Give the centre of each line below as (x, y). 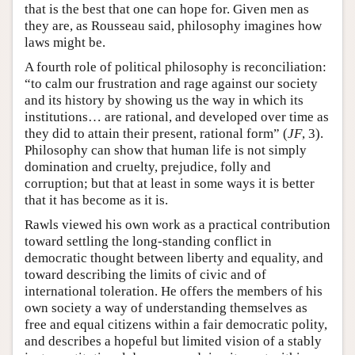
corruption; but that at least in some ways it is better (170, 184)
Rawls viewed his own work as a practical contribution (177, 225)
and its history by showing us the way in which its (164, 101)
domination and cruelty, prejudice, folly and (148, 167)
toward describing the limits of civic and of (145, 275)
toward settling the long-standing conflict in (148, 242)
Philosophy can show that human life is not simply (166, 151)
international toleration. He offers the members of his (174, 292)
